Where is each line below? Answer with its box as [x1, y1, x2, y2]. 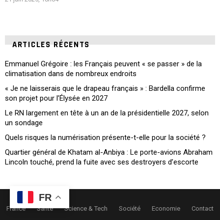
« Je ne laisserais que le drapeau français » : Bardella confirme [5, 84, 205, 93]
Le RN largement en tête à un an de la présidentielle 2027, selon [5, 109, 209, 118]
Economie [152, 205, 180, 212]
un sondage [5, 118, 43, 128]
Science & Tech [64, 205, 108, 212]
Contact [192, 205, 214, 212]
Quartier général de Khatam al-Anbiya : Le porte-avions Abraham [5, 148, 213, 157]
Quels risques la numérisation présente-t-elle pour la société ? [5, 133, 206, 142]
